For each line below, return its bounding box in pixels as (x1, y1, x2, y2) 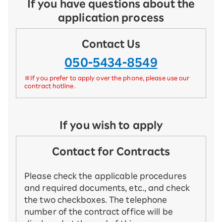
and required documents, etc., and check (24, 184, 190, 192)
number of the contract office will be (24, 208, 173, 216)
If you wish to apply (59, 120, 163, 130)
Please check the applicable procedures (24, 172, 186, 180)
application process (58, 12, 164, 23)
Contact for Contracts (52, 146, 170, 157)
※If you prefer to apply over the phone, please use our (24, 75, 190, 81)
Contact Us (81, 39, 141, 49)
